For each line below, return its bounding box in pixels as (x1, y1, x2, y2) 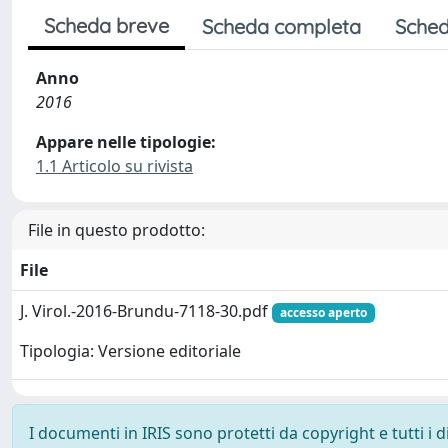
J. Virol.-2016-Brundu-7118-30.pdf (20, 299, 272, 322)
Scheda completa (202, 13, 361, 39)
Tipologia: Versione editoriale (20, 340, 241, 363)
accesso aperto (279, 303, 367, 321)
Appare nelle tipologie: (36, 130, 216, 153)
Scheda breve (44, 12, 169, 38)
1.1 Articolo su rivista (36, 154, 193, 177)
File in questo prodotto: (28, 218, 205, 241)
